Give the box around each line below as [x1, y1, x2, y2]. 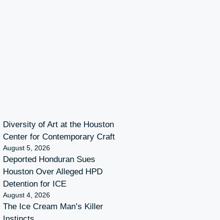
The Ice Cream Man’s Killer [3, 202, 103, 212]
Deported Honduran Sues [3, 155, 95, 165]
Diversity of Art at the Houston [3, 120, 114, 130]
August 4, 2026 [3, 191, 50, 199]
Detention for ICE [3, 179, 66, 189]
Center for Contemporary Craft [3, 132, 115, 142]
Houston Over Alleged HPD [3, 167, 103, 177]
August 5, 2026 [3, 144, 50, 152]
